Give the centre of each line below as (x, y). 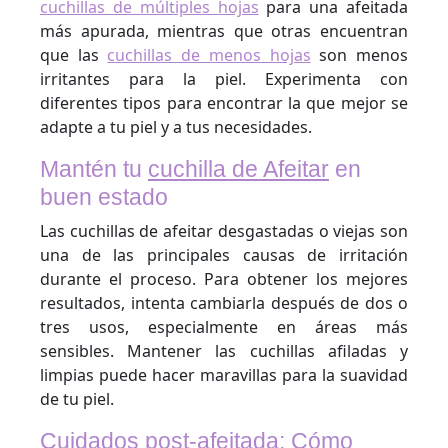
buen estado (104, 197)
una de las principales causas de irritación (224, 255)
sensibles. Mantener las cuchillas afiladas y (224, 351)
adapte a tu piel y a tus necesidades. (176, 127)
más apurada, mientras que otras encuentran (224, 31)
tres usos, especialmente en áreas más (224, 327)
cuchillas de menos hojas (209, 55)
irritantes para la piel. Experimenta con (224, 79)
